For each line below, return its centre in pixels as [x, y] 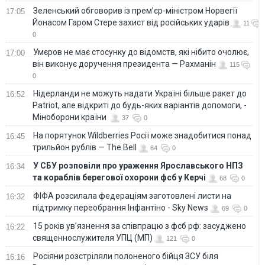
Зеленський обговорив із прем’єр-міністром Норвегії [135, 10]
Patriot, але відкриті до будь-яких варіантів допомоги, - [140, 105]
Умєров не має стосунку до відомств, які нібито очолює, [141, 52]
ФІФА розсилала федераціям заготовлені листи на [132, 195]
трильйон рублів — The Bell [85, 147]
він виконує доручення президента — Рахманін [124, 64]
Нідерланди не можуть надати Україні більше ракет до [140, 93]
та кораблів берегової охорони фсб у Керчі [119, 177]
